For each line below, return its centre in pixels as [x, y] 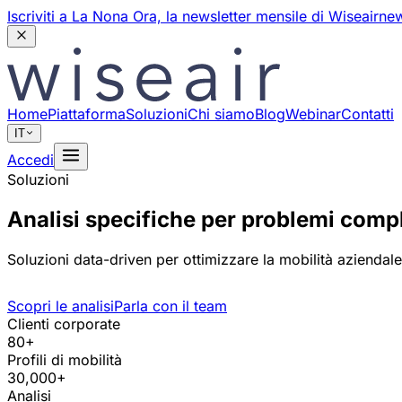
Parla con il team [170, 306]
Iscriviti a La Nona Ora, [84, 16]
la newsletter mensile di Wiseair [272, 16]
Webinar [313, 114]
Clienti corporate [64, 323]
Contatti [367, 114]
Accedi [31, 160]
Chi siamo [221, 114]
